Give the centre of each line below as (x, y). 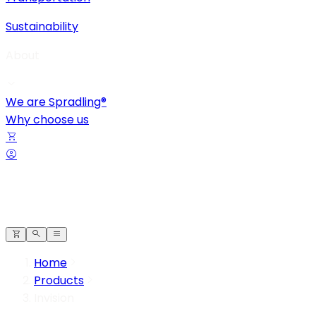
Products (59, 280)
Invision (54, 298)
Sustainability (42, 26)
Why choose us (47, 120)
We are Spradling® (56, 102)
